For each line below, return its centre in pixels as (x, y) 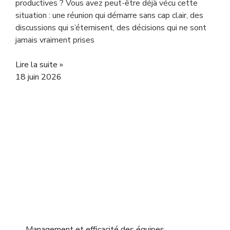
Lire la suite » (39, 65)
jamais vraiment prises (55, 40)
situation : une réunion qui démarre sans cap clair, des (109, 15)
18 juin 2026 (39, 77)
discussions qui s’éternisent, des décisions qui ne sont (111, 28)
